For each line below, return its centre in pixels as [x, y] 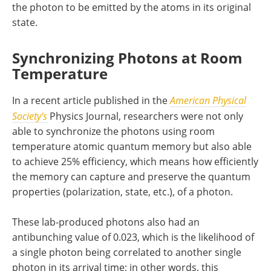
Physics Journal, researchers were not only [145, 116]
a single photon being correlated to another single [127, 252]
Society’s [30, 116]
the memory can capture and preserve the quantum [131, 176]
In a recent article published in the [91, 100]
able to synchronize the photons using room [113, 131]
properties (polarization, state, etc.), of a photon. [122, 191]
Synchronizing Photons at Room [127, 57]
